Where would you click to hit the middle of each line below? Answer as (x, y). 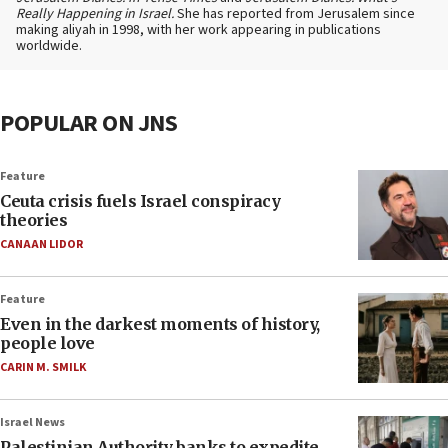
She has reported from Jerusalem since (294, 14)
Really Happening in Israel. (95, 14)
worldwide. (49, 46)
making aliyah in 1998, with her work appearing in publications (198, 30)
